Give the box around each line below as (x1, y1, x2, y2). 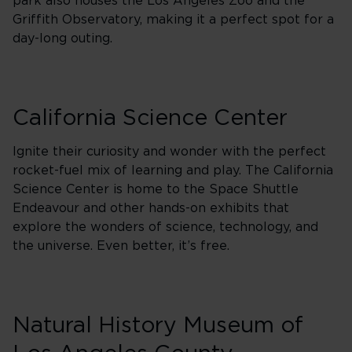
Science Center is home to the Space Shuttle (13, 183, 299, 196)
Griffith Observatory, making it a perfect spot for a (13, 13, 334, 26)
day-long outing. (13, 32, 112, 45)
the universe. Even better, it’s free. (13, 240, 233, 252)
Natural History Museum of (13, 315, 303, 337)
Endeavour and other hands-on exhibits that (13, 202, 289, 214)
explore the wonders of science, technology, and (13, 221, 318, 233)
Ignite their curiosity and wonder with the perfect (13, 145, 326, 158)
